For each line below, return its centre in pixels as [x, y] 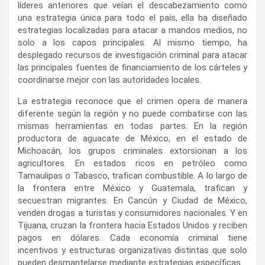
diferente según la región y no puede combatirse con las [132, 113]
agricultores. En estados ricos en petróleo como [132, 163]
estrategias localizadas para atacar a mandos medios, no [132, 30]
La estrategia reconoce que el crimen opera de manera [132, 101]
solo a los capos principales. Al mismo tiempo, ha [132, 42]
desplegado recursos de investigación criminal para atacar [132, 55]
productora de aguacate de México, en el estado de [132, 138]
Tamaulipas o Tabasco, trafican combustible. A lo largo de [132, 175]
